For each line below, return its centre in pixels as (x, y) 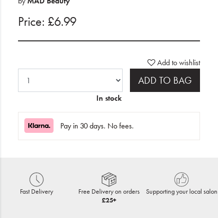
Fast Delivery (36, 191)
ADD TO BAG (165, 80)
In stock (109, 98)
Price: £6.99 (47, 22)
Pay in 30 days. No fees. (97, 126)
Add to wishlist (179, 63)
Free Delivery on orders (109, 191)
